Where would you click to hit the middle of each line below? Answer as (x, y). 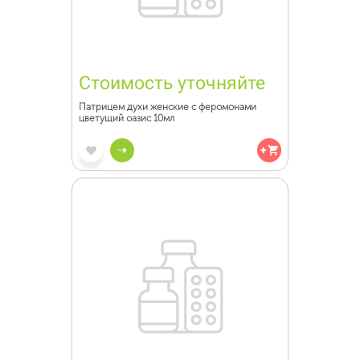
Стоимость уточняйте (172, 83)
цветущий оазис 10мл (127, 118)
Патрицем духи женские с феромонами (168, 107)
